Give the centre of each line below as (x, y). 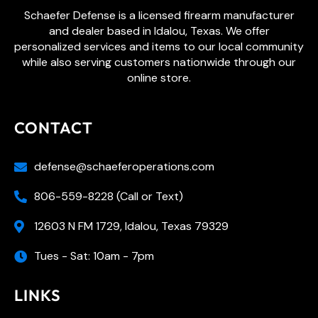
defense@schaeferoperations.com (124, 166)
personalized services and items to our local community (159, 47)
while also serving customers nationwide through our (159, 62)
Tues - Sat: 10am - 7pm (94, 256)
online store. (159, 78)
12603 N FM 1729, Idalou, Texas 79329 (131, 226)
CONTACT (54, 127)
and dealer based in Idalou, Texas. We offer (159, 31)
